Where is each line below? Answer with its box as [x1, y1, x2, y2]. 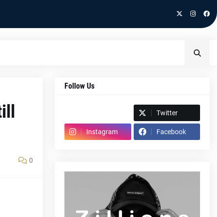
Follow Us [64, 81, 94, 91]
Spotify [70, 109, 91, 117]
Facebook [156, 128, 186, 136]
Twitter [156, 109, 178, 117]
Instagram [86, 128, 118, 136]
